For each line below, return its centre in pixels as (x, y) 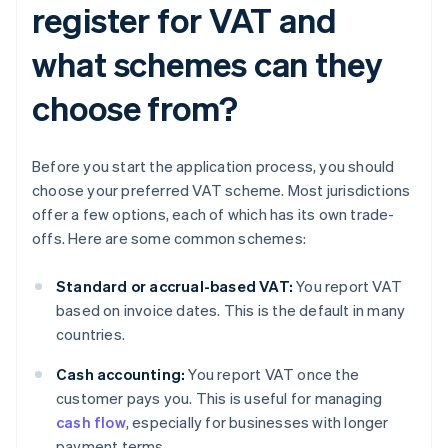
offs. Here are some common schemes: (169, 238)
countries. (90, 334)
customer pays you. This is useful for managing (219, 398)
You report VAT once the (272, 374)
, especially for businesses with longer (257, 422)
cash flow (91, 422)
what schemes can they (207, 64)
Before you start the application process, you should (213, 166)
